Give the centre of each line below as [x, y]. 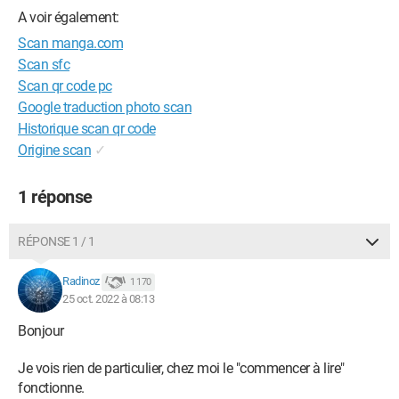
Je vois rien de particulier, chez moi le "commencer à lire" [181, 368]
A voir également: [69, 17]
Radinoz [81, 281]
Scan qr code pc [65, 86]
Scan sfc [44, 65]
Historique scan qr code [87, 129]
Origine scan [54, 150]
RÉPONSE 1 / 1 [57, 241]
